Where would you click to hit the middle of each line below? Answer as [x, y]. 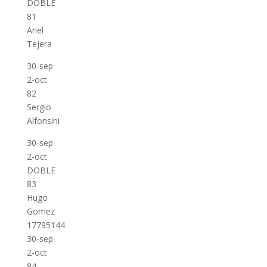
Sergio [39, 107]
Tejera [39, 44]
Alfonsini [43, 121]
